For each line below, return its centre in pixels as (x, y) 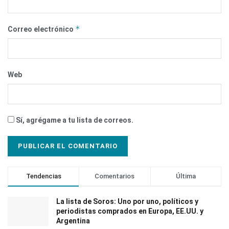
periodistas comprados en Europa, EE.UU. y (130, 211)
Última (186, 176)
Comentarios (115, 176)
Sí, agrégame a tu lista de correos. (74, 120)
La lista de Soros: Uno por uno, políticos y (127, 202)
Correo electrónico (41, 29)
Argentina (73, 221)
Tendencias (43, 176)
